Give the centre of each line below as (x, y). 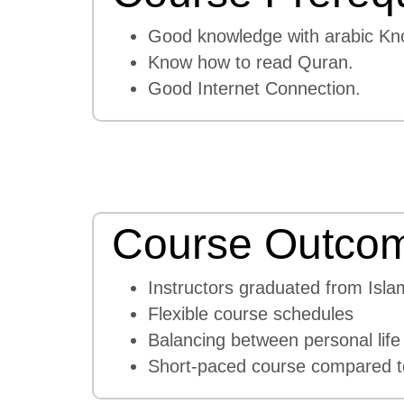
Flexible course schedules (253, 314)
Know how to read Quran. (251, 63)
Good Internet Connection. (254, 89)
